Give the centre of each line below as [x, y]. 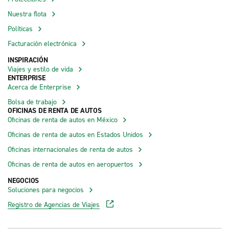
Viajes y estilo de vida [40, 68]
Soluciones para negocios [46, 189]
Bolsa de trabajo [32, 101]
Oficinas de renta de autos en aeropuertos [71, 164]
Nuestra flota [27, 13]
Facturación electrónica [42, 43]
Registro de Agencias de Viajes [54, 204]
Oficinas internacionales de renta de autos [70, 149]
